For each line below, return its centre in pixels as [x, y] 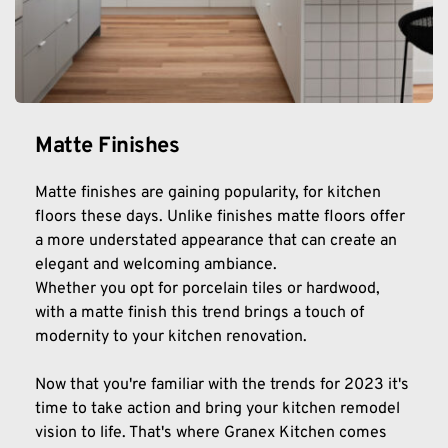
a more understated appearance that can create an [216, 240]
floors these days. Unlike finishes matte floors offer [220, 216]
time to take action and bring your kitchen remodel [217, 408]
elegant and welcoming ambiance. [156, 264]
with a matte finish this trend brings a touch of [199, 312]
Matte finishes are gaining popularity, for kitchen [208, 192]
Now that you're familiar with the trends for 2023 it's [222, 384]
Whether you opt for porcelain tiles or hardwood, [207, 288]
